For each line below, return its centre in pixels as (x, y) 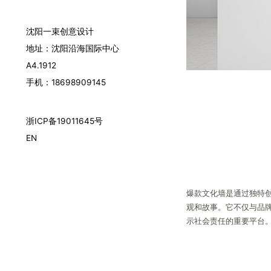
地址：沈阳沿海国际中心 (73, 49)
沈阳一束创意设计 (60, 32)
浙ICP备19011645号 (65, 121)
